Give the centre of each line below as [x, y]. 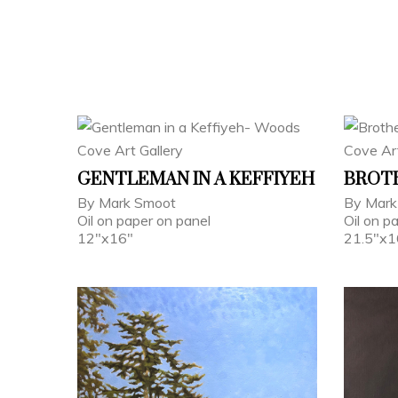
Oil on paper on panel [144, 220]
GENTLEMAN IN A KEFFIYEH [196, 179]
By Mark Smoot [127, 202]
